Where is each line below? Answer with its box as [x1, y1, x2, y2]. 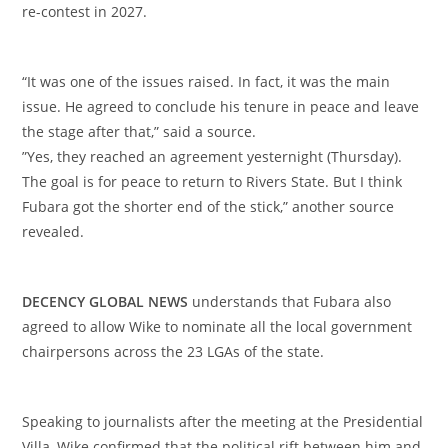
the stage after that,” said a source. [22, 122, 257, 142]
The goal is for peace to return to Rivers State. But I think [22, 172, 403, 192]
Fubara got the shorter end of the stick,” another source [22, 197, 395, 217]
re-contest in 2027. [22, 2, 148, 22]
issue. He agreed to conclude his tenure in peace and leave [22, 97, 420, 117]
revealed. [22, 222, 85, 242]
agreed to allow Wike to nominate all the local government [22, 317, 413, 337]
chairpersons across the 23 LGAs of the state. [22, 342, 325, 362]
